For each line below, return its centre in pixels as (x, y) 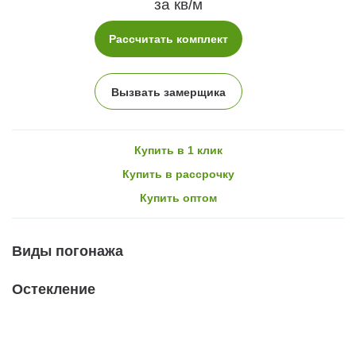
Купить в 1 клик (178, 150)
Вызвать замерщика (168, 92)
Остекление (54, 289)
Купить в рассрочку (178, 174)
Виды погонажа (68, 251)
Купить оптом (178, 197)
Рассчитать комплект (168, 39)
